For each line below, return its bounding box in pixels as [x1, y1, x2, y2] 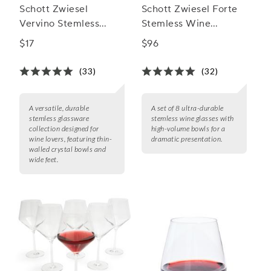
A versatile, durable [29, 103, 89, 113]
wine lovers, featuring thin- [29, 134, 112, 144]
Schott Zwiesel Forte [141, 3, 238, 16]
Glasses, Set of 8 [141, 32, 218, 45]
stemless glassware [29, 114, 89, 123]
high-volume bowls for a [151, 124, 226, 134]
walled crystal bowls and [29, 145, 106, 154]
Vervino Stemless [19, 18, 99, 30]
